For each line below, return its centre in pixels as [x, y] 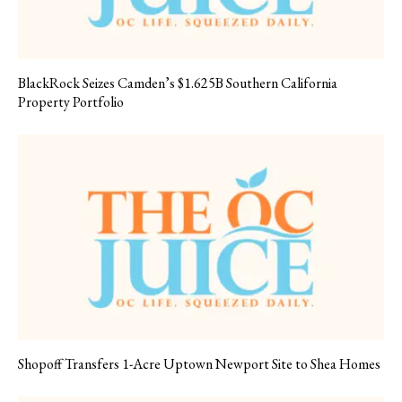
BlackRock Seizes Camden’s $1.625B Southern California [178, 83]
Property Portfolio [71, 101]
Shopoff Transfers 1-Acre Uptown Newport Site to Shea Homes [199, 364]
